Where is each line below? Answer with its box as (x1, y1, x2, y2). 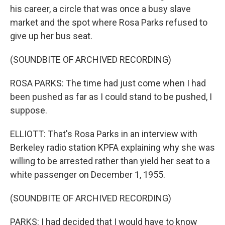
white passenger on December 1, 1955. (10, 169, 165, 180)
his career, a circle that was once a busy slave (10, 4, 191, 15)
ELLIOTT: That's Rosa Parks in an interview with (10, 129, 197, 140)
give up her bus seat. (10, 31, 92, 42)
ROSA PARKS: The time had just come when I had (10, 78, 206, 89)
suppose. (10, 105, 47, 116)
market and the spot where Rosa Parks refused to (10, 17, 207, 28)
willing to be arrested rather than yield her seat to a (10, 156, 210, 167)
